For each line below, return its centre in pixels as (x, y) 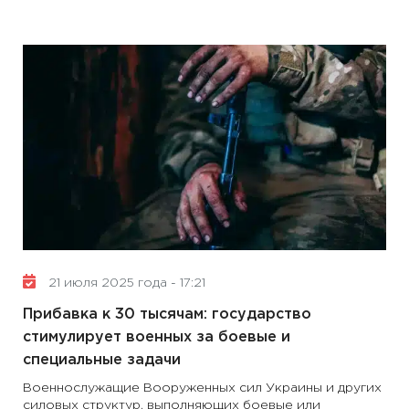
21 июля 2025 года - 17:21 (125, 283)
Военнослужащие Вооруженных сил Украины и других (202, 388)
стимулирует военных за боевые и (157, 337)
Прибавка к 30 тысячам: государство (167, 315)
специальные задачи (102, 360)
